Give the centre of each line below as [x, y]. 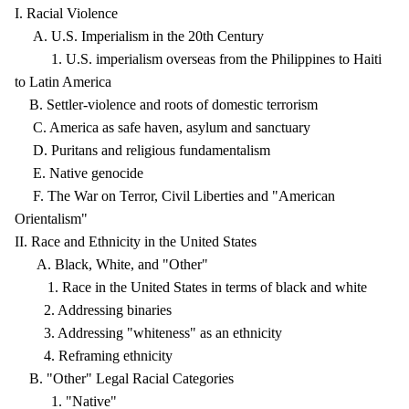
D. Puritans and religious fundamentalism [142, 150]
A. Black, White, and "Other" [111, 264]
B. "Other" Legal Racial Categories [124, 378]
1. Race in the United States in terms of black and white [191, 287]
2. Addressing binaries [93, 310]
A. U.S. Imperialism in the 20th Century [139, 36]
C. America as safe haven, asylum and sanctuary [163, 127]
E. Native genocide [79, 173]
